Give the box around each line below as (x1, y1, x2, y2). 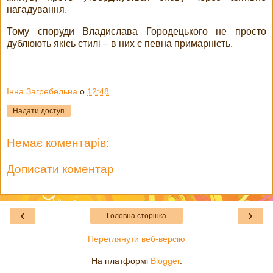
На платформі (91, 255, 151, 266)
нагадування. (7, 4, 69, 15)
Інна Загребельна (7, 87, 77, 97)
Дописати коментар (7, 163, 114, 176)
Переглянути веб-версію (88, 233, 185, 244)
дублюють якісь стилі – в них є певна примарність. (7, 38, 233, 49)
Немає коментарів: (7, 136, 109, 149)
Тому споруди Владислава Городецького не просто (7, 26, 266, 37)
